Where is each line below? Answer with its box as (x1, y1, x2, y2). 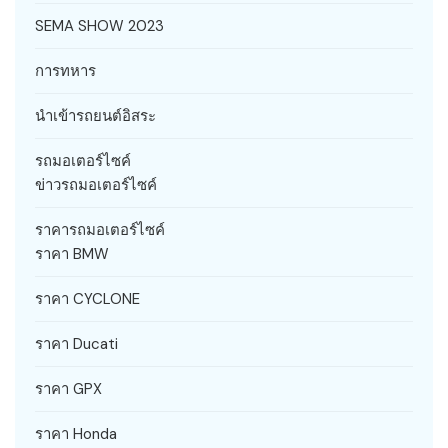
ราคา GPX (35, 379, 102, 400)
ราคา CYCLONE (35, 289, 140, 310)
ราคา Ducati (35, 334, 118, 355)
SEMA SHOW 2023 (35, 16, 164, 37)
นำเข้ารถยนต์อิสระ (35, 106, 156, 127)
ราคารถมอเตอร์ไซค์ (35, 220, 165, 241)
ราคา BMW (35, 244, 109, 265)
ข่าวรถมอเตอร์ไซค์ (35, 175, 157, 196)
